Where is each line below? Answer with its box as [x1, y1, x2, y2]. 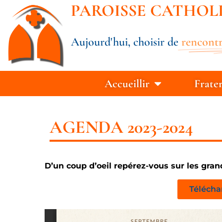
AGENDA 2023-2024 [50, 116, 193, 138]
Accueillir [105, 76, 150, 91]
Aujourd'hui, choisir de [71, 34, 179, 49]
